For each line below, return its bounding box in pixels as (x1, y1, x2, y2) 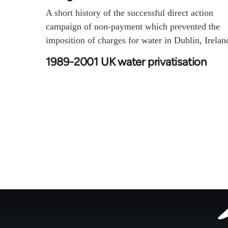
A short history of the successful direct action (46, 8, 213, 18)
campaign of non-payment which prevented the (46, 21, 220, 32)
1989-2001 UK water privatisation (46, 55, 207, 69)
